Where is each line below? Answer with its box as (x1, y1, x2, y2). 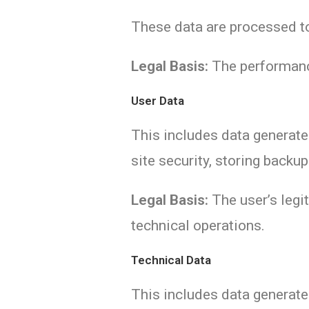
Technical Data (131, 253, 212, 267)
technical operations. (131, 217, 266, 234)
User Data (131, 94, 185, 108)
